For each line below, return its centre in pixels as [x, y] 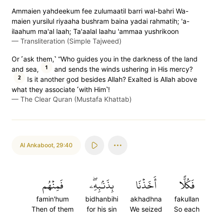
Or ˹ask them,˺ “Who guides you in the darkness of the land [105, 59]
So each [187, 209]
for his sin [102, 209]
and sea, [25, 69]
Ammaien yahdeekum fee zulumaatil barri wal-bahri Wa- [100, 11]
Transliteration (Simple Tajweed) [71, 41]
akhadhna [146, 199]
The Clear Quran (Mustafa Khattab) [76, 99]
